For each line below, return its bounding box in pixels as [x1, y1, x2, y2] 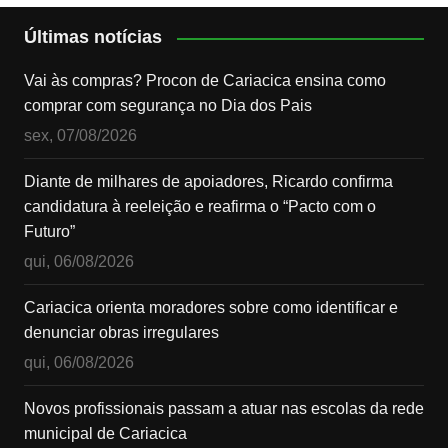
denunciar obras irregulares [23, 324, 219, 342]
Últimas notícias [23, 27, 162, 48]
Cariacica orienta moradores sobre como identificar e [23, 299, 398, 317]
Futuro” [23, 223, 75, 241]
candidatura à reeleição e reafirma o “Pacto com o [23, 198, 376, 216]
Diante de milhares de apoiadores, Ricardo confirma [23, 173, 393, 191]
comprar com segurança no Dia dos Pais [23, 97, 312, 115]
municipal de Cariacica [23, 425, 187, 443]
